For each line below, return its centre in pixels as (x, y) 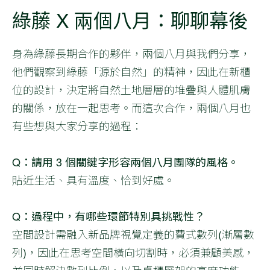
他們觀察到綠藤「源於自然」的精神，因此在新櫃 (131, 71)
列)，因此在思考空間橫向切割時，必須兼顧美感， (133, 252)
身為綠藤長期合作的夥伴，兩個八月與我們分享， (131, 53)
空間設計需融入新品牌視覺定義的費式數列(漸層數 (133, 234)
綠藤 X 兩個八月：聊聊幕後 (130, 19)
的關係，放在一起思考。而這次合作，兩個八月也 (131, 107)
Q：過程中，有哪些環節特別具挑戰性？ (108, 215)
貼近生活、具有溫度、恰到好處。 (93, 179)
